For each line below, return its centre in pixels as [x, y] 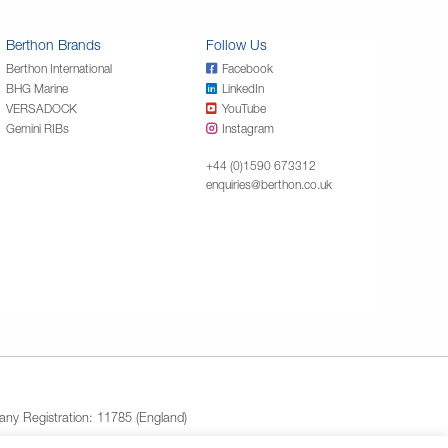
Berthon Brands [53, 44]
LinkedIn [243, 88]
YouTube [244, 108]
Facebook [247, 68]
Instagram [248, 128]
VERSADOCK [41, 108]
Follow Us [236, 44]
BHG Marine [37, 88]
